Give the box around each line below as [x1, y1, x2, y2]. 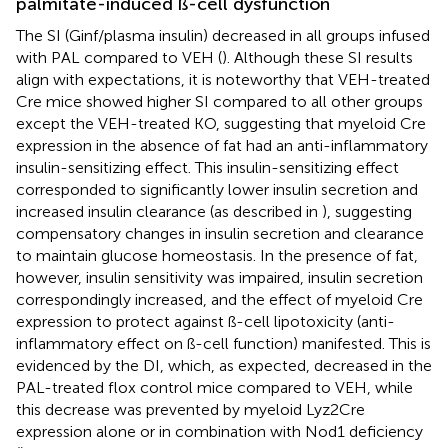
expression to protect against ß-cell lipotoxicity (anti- [16, 311, 395, 331]
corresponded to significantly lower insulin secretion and [16, 179, 418, 199]
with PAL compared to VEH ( [16, 47, 222, 67]
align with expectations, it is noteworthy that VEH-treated [16, 69, 430, 89]
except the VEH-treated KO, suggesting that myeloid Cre [16, 113, 426, 133]
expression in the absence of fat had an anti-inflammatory [16, 135, 428, 155]
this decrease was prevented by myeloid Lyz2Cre [16, 399, 365, 419]
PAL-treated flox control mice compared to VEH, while [16, 377, 413, 397]
